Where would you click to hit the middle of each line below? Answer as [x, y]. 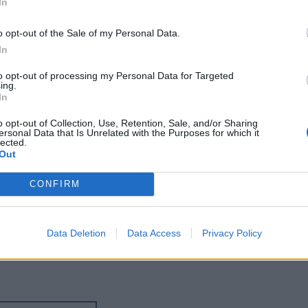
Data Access [154, 233]
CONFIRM [55, 184]
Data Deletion [76, 233]
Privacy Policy [232, 233]
